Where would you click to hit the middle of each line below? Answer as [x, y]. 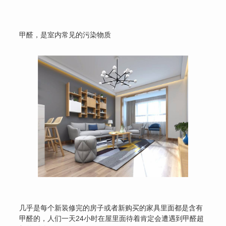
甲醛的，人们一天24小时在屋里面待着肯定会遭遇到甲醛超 [112, 219]
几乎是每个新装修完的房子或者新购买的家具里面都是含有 [111, 208]
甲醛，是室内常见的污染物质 [65, 35]
